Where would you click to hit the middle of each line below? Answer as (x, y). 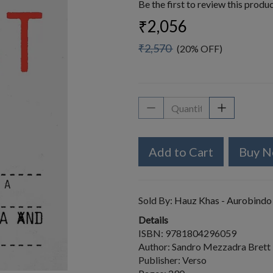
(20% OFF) (198, 48)
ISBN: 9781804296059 (187, 233)
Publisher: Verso (172, 260)
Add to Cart (181, 152)
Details (153, 220)
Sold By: (156, 200)
